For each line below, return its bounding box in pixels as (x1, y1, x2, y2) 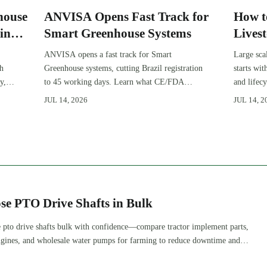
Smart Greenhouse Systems (44, 27, 192, 41)
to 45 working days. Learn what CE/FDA (44, 76, 185, 86)
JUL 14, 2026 (44, 95, 88, 105)
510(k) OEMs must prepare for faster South (44, 90, 193, 100)
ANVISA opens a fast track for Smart (44, 49, 172, 59)
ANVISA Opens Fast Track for (44, 10, 209, 24)
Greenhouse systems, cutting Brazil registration (44, 63, 203, 73)
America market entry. (44, 104, 120, 114)
